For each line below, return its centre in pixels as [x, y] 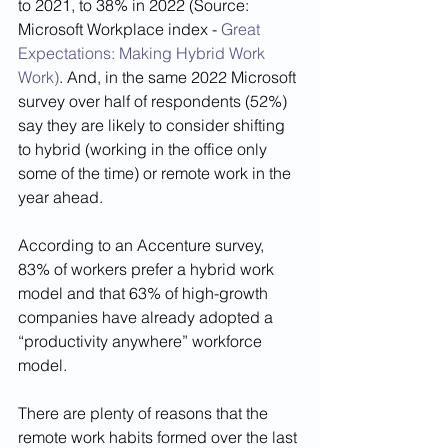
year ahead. [62, 197]
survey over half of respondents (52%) [154, 101]
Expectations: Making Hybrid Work [143, 53]
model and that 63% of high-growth [145, 293]
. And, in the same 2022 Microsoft [179, 77]
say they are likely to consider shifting [153, 125]
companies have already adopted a [147, 317]
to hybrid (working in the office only [144, 149]
